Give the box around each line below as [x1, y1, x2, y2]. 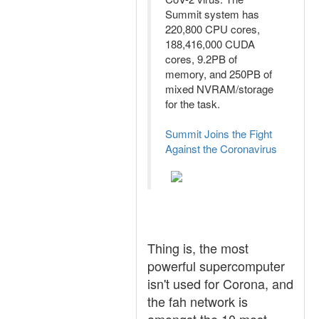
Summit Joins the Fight [165, 126, 272, 141]
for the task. [165, 96, 220, 111]
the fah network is [147, 292, 248, 310]
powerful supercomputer [147, 256, 285, 275]
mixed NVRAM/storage [165, 81, 273, 96]
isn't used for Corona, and [147, 274, 293, 293]
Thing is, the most [147, 239, 249, 257]
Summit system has [165, 6, 259, 21]
